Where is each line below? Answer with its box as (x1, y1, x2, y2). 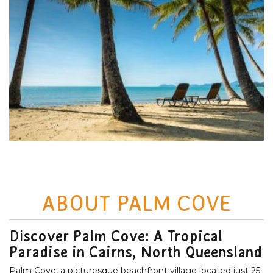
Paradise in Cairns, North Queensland (9, 243, 262, 260)
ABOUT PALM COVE (41, 191, 232, 215)
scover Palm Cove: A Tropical (23, 227, 222, 244)
